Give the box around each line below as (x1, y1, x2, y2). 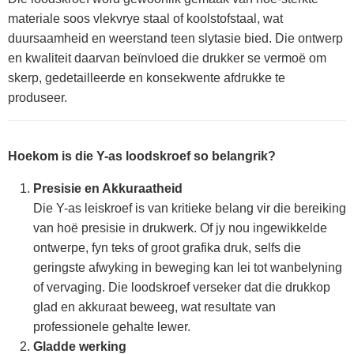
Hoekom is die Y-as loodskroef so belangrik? (8, 149, 276, 163)
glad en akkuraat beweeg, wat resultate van (33, 300, 276, 314)
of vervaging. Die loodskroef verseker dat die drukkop (33, 281, 330, 294)
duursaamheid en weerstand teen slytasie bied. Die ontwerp (8, 32, 343, 45)
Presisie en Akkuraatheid (33, 182, 183, 195)
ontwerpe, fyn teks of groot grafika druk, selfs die (33, 241, 301, 254)
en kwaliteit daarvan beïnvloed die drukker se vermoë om (8, 51, 326, 65)
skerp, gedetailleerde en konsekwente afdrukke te (8, 71, 285, 85)
